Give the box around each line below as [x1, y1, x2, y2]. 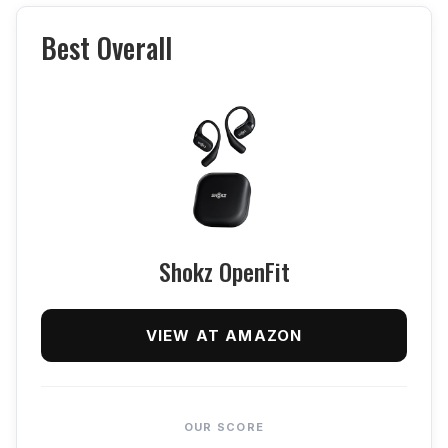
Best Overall [41, 26, 172, 68]
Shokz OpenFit [158, 252, 290, 289]
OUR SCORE [183, 419, 265, 434]
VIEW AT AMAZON [145, 325, 303, 345]
